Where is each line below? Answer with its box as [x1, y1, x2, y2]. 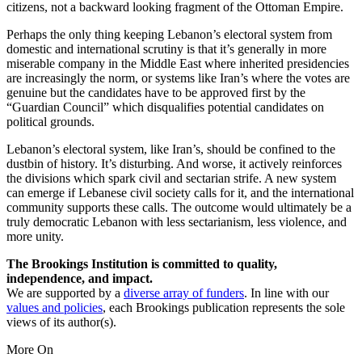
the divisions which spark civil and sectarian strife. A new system [6, 171, 336, 186]
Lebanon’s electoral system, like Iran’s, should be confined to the [6, 142, 335, 157]
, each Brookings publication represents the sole [103, 301, 345, 315]
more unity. [6, 229, 64, 244]
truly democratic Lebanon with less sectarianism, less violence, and [6, 215, 347, 229]
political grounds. [6, 115, 95, 129]
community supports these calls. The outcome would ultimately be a [6, 200, 351, 215]
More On [6, 343, 53, 357]
